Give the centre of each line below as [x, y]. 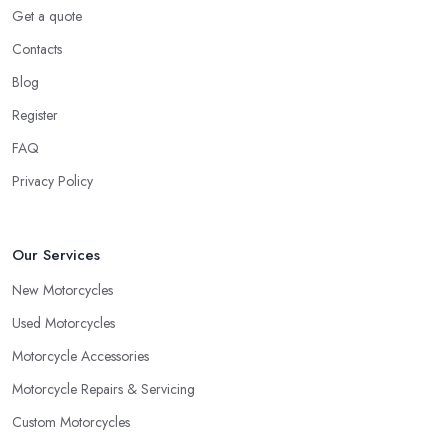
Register [35, 114]
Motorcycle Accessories [80, 355]
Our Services [56, 254]
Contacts [37, 48]
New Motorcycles [62, 289]
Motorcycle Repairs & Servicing [103, 388]
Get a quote [47, 15]
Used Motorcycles [63, 322]
